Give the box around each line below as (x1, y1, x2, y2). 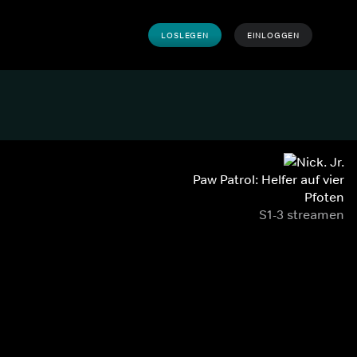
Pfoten (304, 189, 344, 205)
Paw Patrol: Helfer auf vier (193, 171, 344, 187)
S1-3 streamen (259, 206, 344, 222)
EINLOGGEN (246, 29, 300, 41)
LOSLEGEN (161, 29, 209, 41)
